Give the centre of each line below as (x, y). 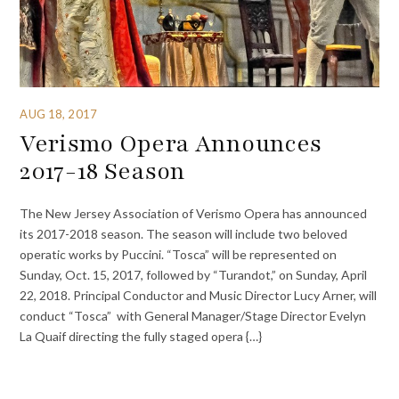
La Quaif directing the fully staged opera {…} (141, 336)
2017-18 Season (103, 171)
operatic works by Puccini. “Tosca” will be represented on (179, 254)
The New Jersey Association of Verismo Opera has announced (194, 213)
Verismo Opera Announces (171, 144)
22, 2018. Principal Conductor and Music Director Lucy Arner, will (199, 295)
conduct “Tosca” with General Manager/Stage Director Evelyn (193, 315)
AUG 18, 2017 (58, 114)
